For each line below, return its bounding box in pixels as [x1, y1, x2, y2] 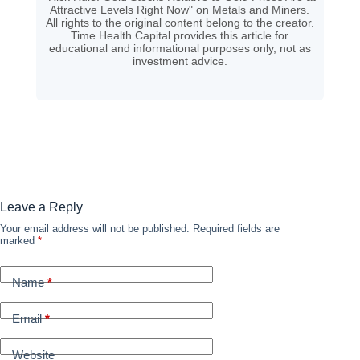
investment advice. [132, 55, 227, 68]
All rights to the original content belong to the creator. [45, 16, 314, 30]
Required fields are [193, 223, 280, 235]
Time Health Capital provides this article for [71, 29, 289, 43]
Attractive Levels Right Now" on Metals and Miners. [50, 3, 310, 17]
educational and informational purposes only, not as [48, 42, 311, 55]
